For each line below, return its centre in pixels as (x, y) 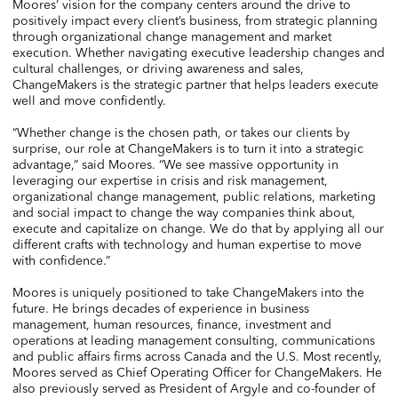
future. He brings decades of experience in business (161, 308)
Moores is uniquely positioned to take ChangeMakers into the (188, 292)
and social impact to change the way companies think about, (184, 212)
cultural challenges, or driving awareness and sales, (158, 68)
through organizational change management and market (172, 36)
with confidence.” (63, 260)
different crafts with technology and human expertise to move (187, 244)
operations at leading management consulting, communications (194, 340)
